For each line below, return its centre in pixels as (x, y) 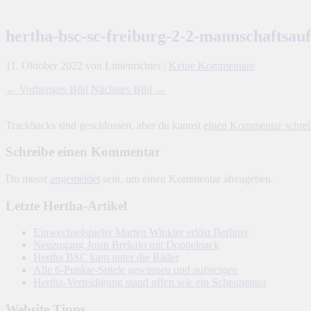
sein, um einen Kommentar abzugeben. (187, 179)
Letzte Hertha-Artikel (66, 205)
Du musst (28, 179)
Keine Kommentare (212, 65)
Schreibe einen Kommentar (83, 152)
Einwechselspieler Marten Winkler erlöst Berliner (141, 233)
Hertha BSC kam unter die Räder (106, 258)
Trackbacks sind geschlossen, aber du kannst (104, 125)
